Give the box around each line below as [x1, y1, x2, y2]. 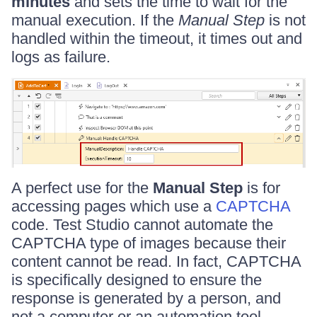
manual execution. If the [11, 11, 178, 29]
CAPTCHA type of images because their [11, 234, 286, 253]
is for [243, 179, 280, 197]
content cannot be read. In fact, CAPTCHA [11, 253, 301, 271]
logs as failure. [11, 47, 110, 66]
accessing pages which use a [11, 197, 216, 216]
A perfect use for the [11, 179, 153, 197]
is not [265, 11, 306, 29]
